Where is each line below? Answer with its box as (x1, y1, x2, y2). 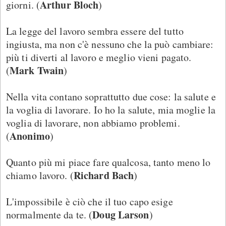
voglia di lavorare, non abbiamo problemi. (6, 116, 180, 130)
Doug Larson (92, 207, 149, 222)
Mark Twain (10, 63, 64, 78)
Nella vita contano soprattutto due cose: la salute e (6, 89, 216, 103)
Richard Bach (73, 167, 134, 183)
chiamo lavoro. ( (6, 168, 74, 182)
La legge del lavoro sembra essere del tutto (6, 24, 184, 38)
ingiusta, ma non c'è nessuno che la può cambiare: (6, 37, 214, 51)
